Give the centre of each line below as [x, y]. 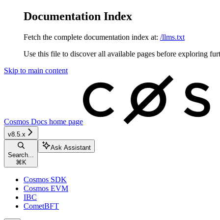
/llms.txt [172, 37]
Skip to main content [36, 70]
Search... [21, 155]
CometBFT [41, 206]
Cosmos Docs [26, 121]
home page [65, 121]
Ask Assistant [71, 147]
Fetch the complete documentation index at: [91, 37]
